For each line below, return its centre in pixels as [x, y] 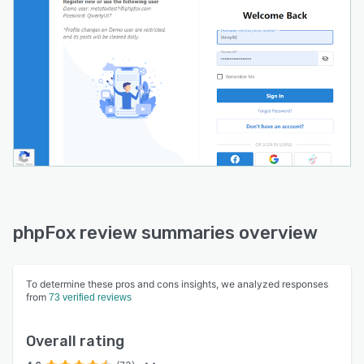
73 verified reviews [90, 297]
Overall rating [75, 341]
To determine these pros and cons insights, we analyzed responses [177, 284]
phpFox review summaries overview [165, 232]
